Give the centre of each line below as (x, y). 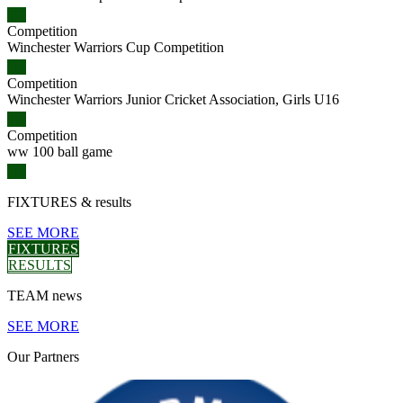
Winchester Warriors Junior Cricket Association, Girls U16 (173, 100)
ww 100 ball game (60, 152)
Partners (56, 357)
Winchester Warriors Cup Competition (116, 48)
